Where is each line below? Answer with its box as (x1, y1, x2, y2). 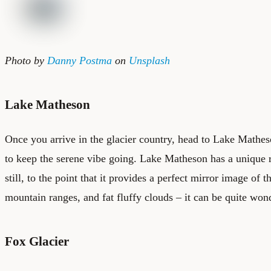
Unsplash (129, 54, 170, 67)
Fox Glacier (5, 233, 69, 248)
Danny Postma (47, 54, 112, 67)
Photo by (5, 54, 47, 67)
